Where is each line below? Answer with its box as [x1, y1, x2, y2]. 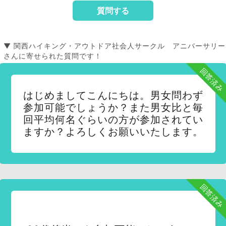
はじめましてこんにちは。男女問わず [23, 89, 203, 101]
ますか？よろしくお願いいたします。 [23, 126, 203, 138]
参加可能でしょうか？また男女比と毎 [23, 101, 203, 114]
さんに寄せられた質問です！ [4, 51, 102, 60]
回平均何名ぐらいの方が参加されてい [23, 114, 203, 126]
